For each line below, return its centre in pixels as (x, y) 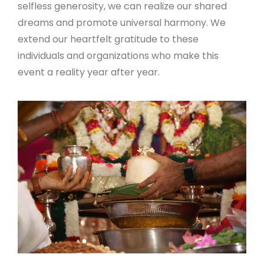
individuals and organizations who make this (118, 55)
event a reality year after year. (89, 72)
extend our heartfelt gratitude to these (108, 39)
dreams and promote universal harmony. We (122, 22)
